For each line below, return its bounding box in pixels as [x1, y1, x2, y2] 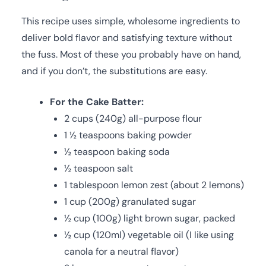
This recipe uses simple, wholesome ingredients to [21, 14, 240, 27]
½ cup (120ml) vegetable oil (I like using [64, 228, 234, 241]
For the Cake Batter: [50, 95, 144, 108]
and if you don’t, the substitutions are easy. [21, 64, 207, 77]
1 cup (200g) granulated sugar [64, 195, 196, 208]
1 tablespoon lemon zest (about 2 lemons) [64, 178, 244, 191]
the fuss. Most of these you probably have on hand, [21, 47, 241, 61]
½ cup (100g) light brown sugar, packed [64, 211, 235, 224]
